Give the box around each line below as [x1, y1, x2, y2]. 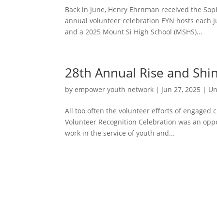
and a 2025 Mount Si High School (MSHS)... [65, 27, 203, 36]
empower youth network [75, 84, 154, 94]
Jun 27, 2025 [161, 84, 201, 94]
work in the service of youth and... [65, 128, 175, 138]
